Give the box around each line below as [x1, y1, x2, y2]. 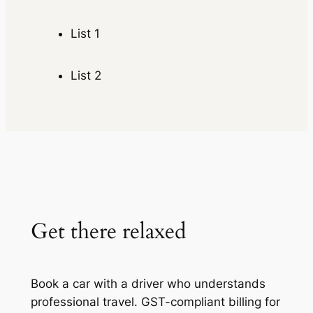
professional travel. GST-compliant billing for [30, 294, 280, 309]
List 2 [70, 68, 101, 82]
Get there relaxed [30, 217, 187, 247]
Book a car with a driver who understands [30, 276, 265, 291]
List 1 [70, 27, 100, 41]
